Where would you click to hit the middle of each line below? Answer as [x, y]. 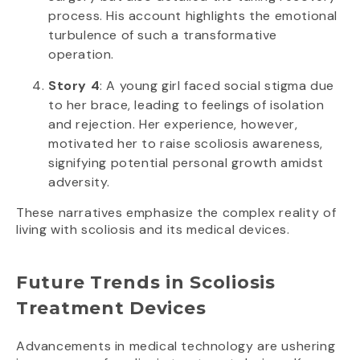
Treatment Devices [111, 309]
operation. [81, 55]
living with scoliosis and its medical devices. [153, 230]
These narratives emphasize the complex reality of [176, 213]
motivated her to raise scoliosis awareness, [186, 144]
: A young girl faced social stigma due [217, 86]
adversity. [79, 182]
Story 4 [74, 86]
